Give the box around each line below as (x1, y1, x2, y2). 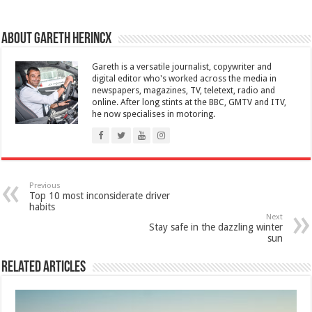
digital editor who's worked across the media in (92, 73, 277, 84)
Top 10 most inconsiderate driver (29, 189, 171, 201)
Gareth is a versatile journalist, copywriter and (92, 61, 272, 72)
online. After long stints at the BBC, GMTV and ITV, (92, 97, 287, 107)
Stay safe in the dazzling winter (148, 221, 283, 233)
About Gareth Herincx (1, 31, 112, 47)
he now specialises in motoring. (92, 109, 216, 119)
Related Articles (1, 259, 86, 276)
